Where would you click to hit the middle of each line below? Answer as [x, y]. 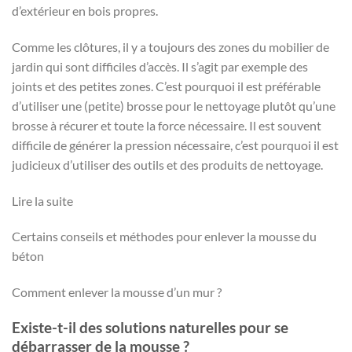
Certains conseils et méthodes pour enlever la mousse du [164, 236]
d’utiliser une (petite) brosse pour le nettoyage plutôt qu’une [174, 105]
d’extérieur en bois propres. [85, 11]
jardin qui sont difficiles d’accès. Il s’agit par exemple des [160, 66]
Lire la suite [42, 200]
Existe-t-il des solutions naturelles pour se [150, 327]
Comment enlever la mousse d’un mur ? [117, 292]
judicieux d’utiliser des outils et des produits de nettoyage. [167, 164]
